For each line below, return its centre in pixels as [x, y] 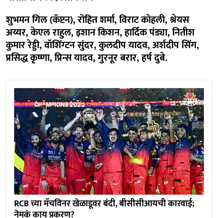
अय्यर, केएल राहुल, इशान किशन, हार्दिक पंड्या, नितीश [100, 32]
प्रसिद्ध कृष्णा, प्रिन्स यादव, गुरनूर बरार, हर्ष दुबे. [87, 58]
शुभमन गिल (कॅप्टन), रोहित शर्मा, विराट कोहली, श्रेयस [98, 20]
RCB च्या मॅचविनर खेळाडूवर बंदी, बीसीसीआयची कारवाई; [104, 204]
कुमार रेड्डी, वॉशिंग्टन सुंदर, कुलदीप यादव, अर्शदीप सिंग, [102, 45]
